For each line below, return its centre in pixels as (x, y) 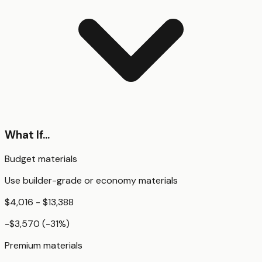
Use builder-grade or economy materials (91, 181)
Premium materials (44, 246)
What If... (27, 135)
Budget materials (41, 159)
